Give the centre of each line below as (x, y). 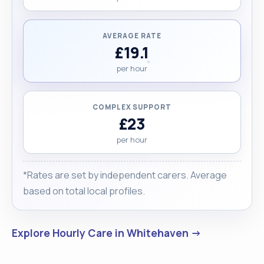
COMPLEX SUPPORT (132, 107)
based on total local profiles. (84, 191)
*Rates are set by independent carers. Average (125, 175)
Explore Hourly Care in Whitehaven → (107, 232)
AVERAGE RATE (132, 35)
